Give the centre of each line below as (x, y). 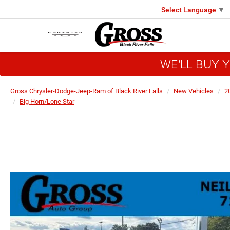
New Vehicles (194, 91)
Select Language (189, 9)
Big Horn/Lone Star (47, 101)
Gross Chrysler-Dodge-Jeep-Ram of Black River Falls (87, 91)
